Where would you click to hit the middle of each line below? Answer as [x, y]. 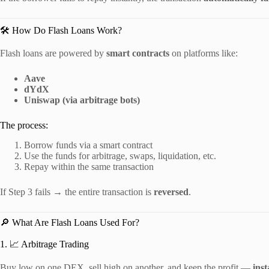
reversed [171, 192]
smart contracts [138, 53]
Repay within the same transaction [89, 167]
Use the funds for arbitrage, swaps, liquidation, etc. [120, 156]
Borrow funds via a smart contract [88, 145]
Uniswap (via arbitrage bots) [82, 100]
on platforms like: [204, 53]
